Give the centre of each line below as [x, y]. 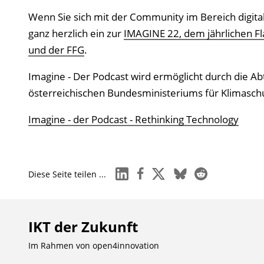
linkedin [131, 171]
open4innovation [126, 245]
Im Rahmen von [60, 245]
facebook [151, 171]
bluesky [189, 171]
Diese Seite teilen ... [67, 174]
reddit [207, 171]
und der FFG [56, 50]
